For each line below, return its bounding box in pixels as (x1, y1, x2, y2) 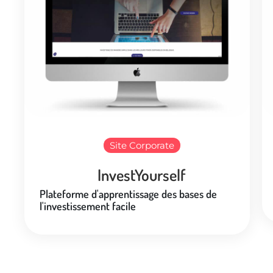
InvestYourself (97, 164, 186, 185)
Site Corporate (109, 139, 174, 151)
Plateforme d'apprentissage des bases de (40, 186, 217, 200)
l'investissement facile (40, 199, 136, 213)
